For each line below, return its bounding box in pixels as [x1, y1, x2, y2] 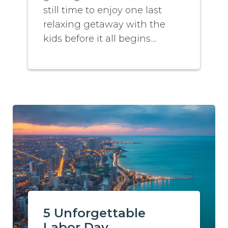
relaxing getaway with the [43, 18, 166, 30]
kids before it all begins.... [43, 33, 157, 44]
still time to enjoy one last [43, 4, 162, 16]
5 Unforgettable [43, 205, 146, 220]
